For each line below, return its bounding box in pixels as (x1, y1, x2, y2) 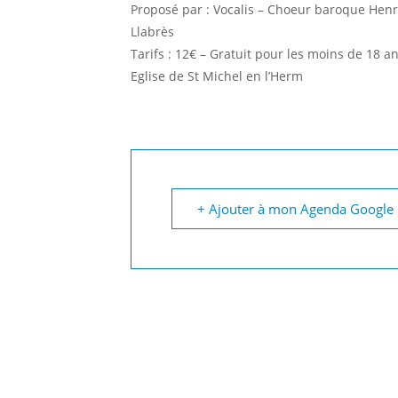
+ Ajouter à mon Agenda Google (197, 200, 394, 218)
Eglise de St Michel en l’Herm (131, 68, 303, 84)
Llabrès (131, 23, 174, 40)
